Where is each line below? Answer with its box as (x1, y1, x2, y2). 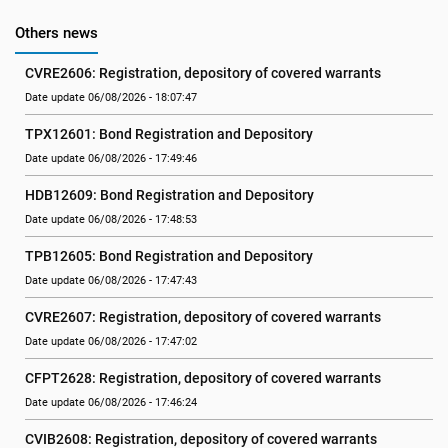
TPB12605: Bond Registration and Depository (25, 248, 313, 264)
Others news (15, 24, 98, 42)
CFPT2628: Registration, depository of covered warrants (25, 370, 381, 386)
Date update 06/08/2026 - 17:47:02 (25, 335, 197, 348)
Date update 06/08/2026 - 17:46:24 (25, 396, 197, 409)
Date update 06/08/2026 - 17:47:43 (25, 274, 197, 287)
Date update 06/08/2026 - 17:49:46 (25, 152, 197, 165)
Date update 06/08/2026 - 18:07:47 (25, 91, 197, 104)
